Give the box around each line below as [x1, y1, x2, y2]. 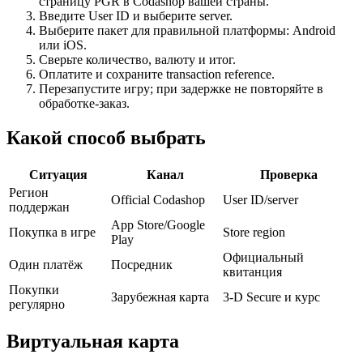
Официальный [223, 250, 304, 265]
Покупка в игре [9, 225, 96, 240]
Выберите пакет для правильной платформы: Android [39, 23, 335, 38]
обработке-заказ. [39, 96, 130, 111]
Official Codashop [111, 193, 205, 207]
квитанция [223, 265, 282, 280]
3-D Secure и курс [223, 290, 320, 305]
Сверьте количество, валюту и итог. [39, 53, 236, 67]
